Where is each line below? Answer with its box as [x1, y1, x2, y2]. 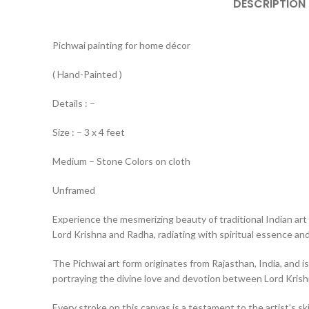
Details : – [52, 97, 95, 109]
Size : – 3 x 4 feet [52, 126, 125, 138]
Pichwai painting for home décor [52, 39, 190, 51]
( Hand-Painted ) [52, 68, 122, 80]
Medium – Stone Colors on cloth [52, 155, 190, 167]
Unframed [52, 184, 95, 196]
